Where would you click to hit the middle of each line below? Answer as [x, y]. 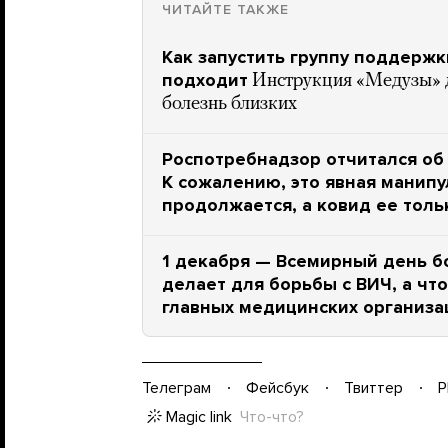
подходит [205, 80]
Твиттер [373, 387]
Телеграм [176, 387]
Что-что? [272, 417]
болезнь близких [229, 104]
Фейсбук [277, 387]
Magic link [199, 417]
